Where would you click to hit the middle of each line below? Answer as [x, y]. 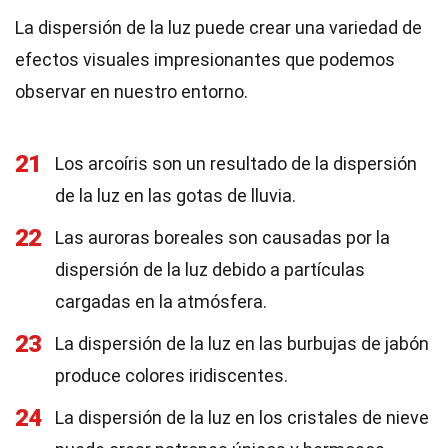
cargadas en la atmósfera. [161, 301]
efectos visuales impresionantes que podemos [205, 59]
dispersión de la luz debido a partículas [210, 269]
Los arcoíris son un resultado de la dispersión [236, 163]
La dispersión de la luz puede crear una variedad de [218, 27]
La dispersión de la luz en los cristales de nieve [242, 417]
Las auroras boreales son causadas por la [222, 237]
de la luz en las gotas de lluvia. [175, 195]
